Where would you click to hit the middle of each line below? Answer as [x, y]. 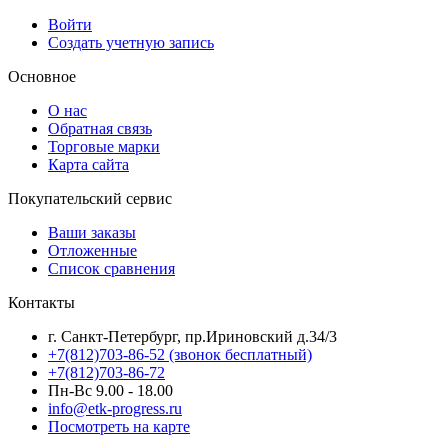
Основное [42, 76]
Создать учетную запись [131, 42]
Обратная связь [100, 128]
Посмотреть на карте [119, 426]
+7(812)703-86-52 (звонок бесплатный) [180, 354]
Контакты [41, 302]
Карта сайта [88, 164]
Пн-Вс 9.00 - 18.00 [110, 390]
